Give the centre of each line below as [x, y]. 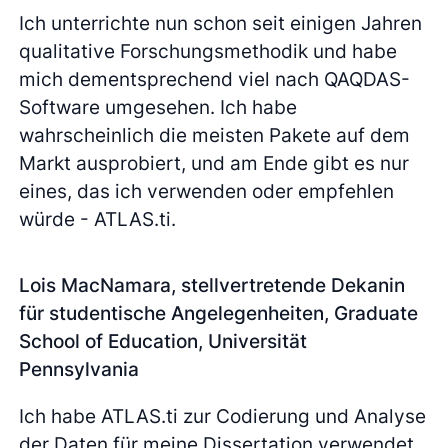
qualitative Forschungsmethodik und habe [208, 50]
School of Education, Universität [163, 340]
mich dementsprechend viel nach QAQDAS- [215, 78]
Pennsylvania [79, 368]
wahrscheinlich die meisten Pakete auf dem [215, 134]
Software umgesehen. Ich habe [158, 106]
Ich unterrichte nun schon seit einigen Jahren [221, 22]
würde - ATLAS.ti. [98, 218]
